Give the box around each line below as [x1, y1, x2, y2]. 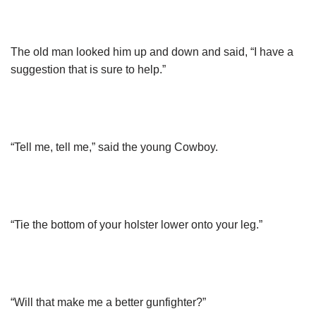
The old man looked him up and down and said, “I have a [11, 46, 293, 58]
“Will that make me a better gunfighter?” [11, 296, 206, 308]
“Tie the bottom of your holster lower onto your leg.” [11, 219, 262, 231]
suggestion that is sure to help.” [11, 63, 166, 75]
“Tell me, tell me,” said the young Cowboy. [11, 141, 218, 153]
